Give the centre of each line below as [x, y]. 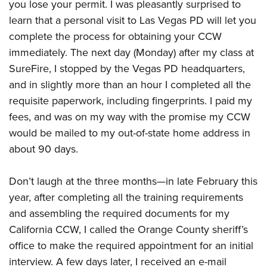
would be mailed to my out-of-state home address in [130, 133]
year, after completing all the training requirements [126, 197]
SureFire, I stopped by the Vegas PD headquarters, [127, 69]
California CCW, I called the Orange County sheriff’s [128, 229]
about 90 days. [44, 149]
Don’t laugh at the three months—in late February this [133, 181]
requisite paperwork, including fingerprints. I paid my [131, 101]
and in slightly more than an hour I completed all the [130, 85]
